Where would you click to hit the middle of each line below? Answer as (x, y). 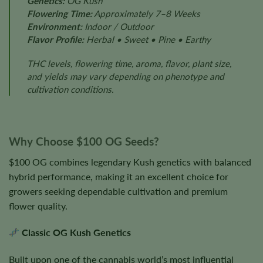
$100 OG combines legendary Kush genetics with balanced (130, 161)
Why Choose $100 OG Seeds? (84, 141)
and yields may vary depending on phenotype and (125, 77)
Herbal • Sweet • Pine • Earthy (147, 39)
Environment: (54, 26)
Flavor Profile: (55, 39)
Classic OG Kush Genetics (77, 232)
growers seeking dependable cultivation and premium (118, 191)
